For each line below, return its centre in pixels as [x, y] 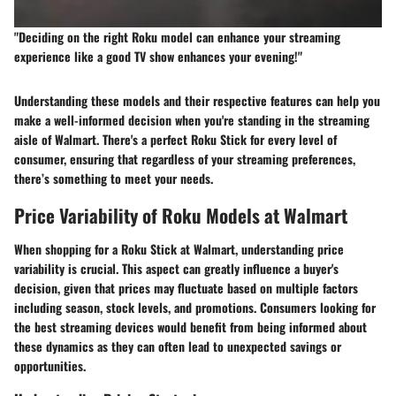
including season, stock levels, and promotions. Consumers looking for [195, 307]
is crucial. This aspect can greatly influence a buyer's [202, 268]
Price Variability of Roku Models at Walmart [181, 216]
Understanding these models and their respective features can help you [197, 101]
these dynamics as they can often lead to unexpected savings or [178, 346]
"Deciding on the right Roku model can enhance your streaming [177, 37]
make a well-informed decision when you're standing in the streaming [192, 120]
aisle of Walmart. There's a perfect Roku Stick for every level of [175, 140]
